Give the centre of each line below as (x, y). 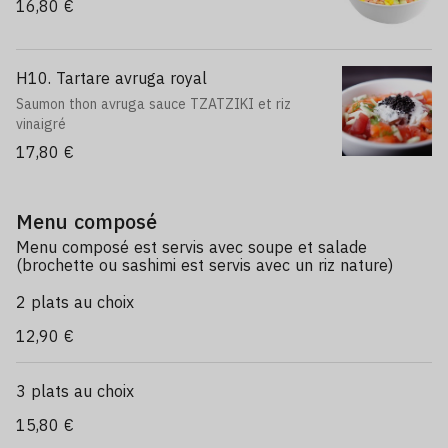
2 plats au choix (75, 302)
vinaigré (41, 124)
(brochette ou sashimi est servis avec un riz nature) (204, 265)
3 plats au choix (75, 391)
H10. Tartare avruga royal (111, 78)
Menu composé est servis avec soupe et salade (191, 247)
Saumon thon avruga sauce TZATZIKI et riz (153, 104)
